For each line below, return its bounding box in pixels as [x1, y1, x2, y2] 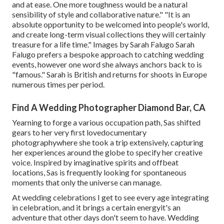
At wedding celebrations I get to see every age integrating [12, 192, 209, 202]
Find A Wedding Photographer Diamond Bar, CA [12, 101, 205, 113]
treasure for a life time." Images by [12, 39, 130, 49]
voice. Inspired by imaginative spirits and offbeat [12, 157, 178, 167]
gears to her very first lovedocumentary [12, 127, 146, 137]
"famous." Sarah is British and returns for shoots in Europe [12, 69, 207, 79]
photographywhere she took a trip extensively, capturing [12, 137, 203, 147]
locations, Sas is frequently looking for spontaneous [12, 167, 186, 177]
